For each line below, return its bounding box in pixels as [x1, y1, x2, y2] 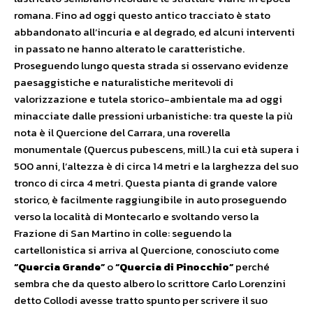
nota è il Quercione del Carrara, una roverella [14, 124, 231, 141]
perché [233, 259, 270, 275]
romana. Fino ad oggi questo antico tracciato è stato [14, 7, 270, 24]
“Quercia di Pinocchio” [113, 259, 233, 275]
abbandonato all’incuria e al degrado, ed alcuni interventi [14, 24, 295, 41]
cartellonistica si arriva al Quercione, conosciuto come [14, 242, 279, 259]
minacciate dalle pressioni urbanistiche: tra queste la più [14, 108, 293, 124]
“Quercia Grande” [14, 259, 105, 275]
